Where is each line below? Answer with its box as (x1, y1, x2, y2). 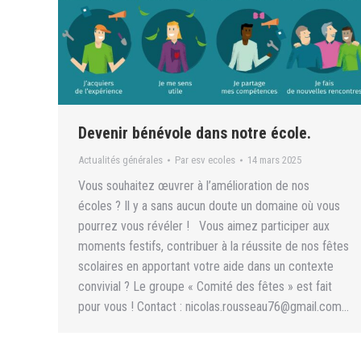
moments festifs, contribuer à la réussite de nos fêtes (78, 239, 349, 255)
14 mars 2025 (247, 154, 301, 167)
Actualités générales (78, 154, 163, 167)
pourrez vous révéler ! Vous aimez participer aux (78, 218, 330, 234)
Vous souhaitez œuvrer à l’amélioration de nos (78, 178, 309, 194)
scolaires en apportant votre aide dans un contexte (78, 259, 334, 275)
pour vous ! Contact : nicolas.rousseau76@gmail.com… (78, 299, 349, 315)
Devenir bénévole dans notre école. (78, 123, 311, 143)
